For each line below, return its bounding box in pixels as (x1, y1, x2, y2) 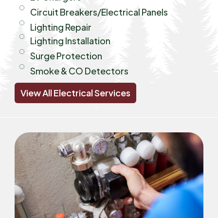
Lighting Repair (30, 21, 91, 33)
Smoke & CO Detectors (30, 65, 128, 77)
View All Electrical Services (20, 87, 130, 99)
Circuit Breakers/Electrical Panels (30, 6, 168, 18)
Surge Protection (30, 50, 102, 62)
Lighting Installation (30, 35, 110, 47)
